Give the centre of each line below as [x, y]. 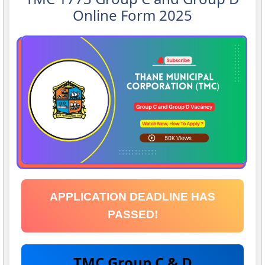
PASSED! [132, 214]
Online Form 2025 [132, 15]
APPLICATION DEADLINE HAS [132, 196]
